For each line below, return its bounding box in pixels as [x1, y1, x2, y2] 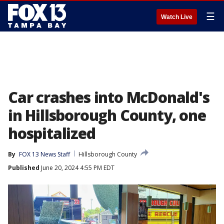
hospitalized [8, 123, 95, 143]
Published [8, 163, 39, 172]
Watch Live [161, 13, 192, 20]
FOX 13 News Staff [19, 150, 70, 158]
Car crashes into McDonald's [8, 87, 209, 107]
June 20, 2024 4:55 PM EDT [39, 163, 114, 172]
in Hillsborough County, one [8, 105, 206, 125]
